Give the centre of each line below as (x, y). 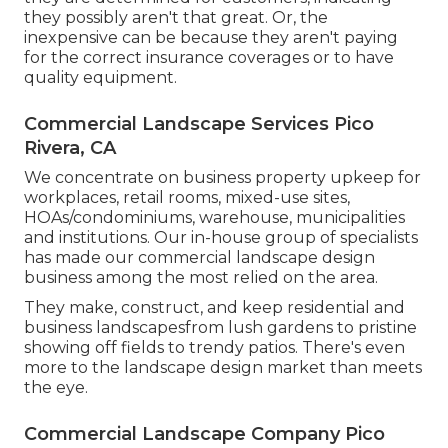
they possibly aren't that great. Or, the (176, 18)
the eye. (56, 388)
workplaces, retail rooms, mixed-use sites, (187, 198)
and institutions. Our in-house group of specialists (221, 238)
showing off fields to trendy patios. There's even (214, 348)
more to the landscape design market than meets (223, 368)
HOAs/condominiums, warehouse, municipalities (214, 218)
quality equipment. (100, 78)
